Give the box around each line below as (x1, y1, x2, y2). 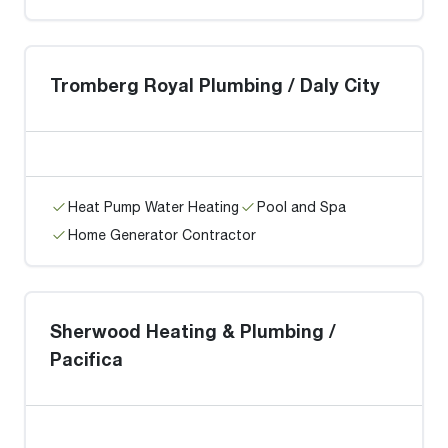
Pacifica (50, 348, 123, 370)
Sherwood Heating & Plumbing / (50, 320, 336, 342)
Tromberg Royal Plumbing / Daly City (50, 74, 380, 96)
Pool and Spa (257, 198, 346, 215)
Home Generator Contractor (68, 226, 256, 243)
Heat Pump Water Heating (68, 198, 239, 215)
